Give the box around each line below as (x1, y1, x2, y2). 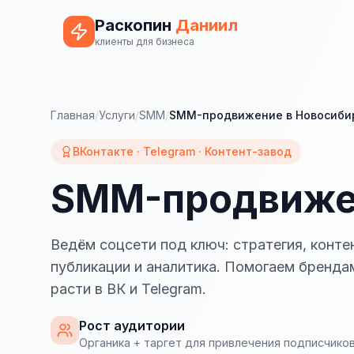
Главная (51, 108, 95, 122)
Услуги (99, 108, 135, 122)
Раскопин (95, 16, 175, 35)
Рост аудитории (79, 318, 185, 333)
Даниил (175, 16, 238, 35)
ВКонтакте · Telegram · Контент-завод (73, 145, 292, 158)
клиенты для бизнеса (95, 36, 194, 47)
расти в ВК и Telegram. (51, 281, 206, 297)
